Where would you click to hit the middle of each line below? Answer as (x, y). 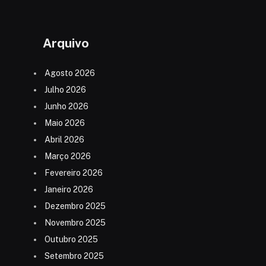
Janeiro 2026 (69, 190)
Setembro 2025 (74, 256)
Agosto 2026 (70, 73)
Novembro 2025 (75, 223)
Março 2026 (68, 156)
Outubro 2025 (71, 240)
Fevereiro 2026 (74, 173)
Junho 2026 (66, 107)
